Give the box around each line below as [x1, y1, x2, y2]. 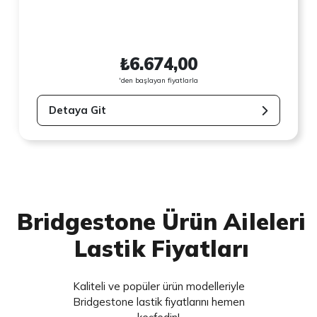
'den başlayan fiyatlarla [119, 75, 198, 85]
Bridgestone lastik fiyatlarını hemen [72, 295, 245, 309]
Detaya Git [49, 103, 107, 117]
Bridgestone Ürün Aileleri [17, 207, 306, 236]
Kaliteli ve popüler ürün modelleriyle [72, 279, 245, 294]
